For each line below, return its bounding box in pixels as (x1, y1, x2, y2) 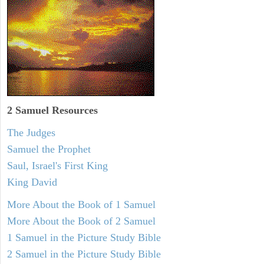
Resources (49, 104, 98, 116)
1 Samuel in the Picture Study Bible (7, 231, 161, 243)
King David (7, 176, 57, 188)
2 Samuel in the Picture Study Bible (7, 247, 161, 260)
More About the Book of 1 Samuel (7, 198, 156, 210)
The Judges (7, 126, 55, 138)
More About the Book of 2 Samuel (7, 214, 156, 227)
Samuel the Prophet (7, 143, 91, 155)
